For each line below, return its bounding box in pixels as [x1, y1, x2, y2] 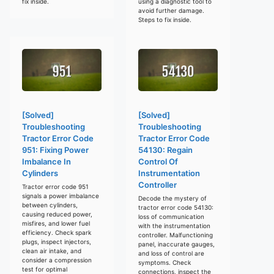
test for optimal [22, 265, 67, 273]
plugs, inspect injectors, [22, 237, 91, 245]
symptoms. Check [138, 258, 191, 266]
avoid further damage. [138, 7, 204, 15]
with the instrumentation [138, 221, 210, 229]
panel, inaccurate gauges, [138, 240, 215, 248]
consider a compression [22, 256, 92, 264]
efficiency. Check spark [22, 228, 91, 236]
